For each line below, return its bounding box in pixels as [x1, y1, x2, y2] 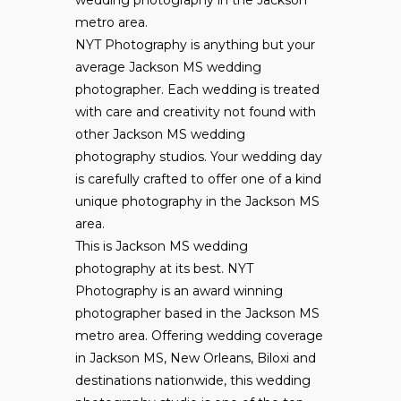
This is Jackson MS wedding [75, 238, 248, 255]
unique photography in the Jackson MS [75, 193, 320, 210]
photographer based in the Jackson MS [75, 305, 320, 322]
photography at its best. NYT [75, 260, 253, 277]
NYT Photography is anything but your [75, 37, 315, 54]
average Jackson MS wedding [75, 59, 261, 76]
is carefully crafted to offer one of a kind [75, 171, 321, 188]
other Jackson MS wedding [75, 126, 245, 143]
